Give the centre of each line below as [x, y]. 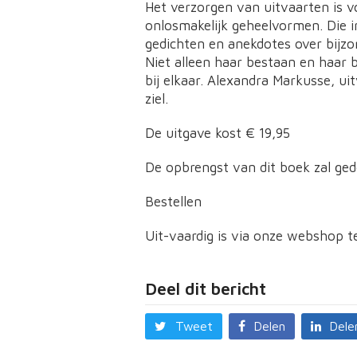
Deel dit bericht [206, 288]
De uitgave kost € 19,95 [218, 133]
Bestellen [173, 202]
